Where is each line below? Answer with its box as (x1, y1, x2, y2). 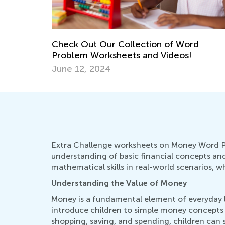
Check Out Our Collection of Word (52, 38, 199, 50)
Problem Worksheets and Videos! (52, 49, 192, 61)
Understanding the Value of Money (51, 178, 187, 188)
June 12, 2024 (52, 63, 111, 74)
